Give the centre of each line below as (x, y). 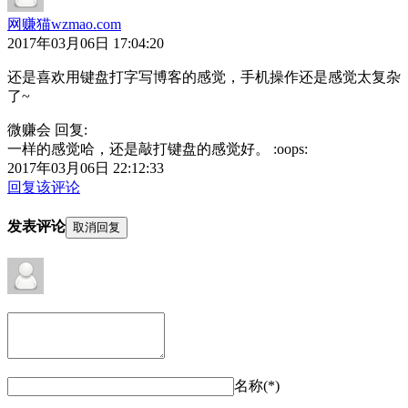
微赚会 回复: (47, 129)
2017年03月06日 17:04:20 (86, 43)
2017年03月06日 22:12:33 (86, 168)
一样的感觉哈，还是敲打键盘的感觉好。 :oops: (158, 148)
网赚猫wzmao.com (64, 24)
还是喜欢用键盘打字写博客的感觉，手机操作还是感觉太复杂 (204, 76)
